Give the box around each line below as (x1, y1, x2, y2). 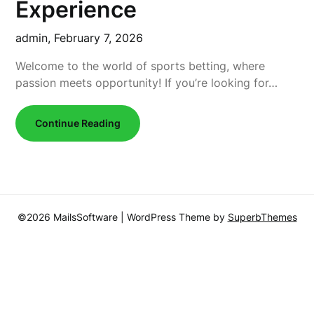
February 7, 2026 (54, 31, 144, 45)
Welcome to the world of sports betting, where (15, 59, 266, 73)
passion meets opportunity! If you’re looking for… (15, 76, 278, 90)
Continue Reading (35, 117, 121, 129)
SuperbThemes (227, 211, 297, 223)
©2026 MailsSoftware (17, 211, 121, 223)
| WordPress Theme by (120, 211, 228, 223)
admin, (15, 31, 55, 45)
